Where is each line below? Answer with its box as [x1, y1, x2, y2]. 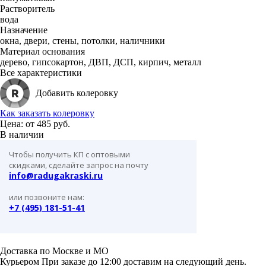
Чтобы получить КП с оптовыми [9, 149, 130, 160]
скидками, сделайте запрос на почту [9, 160, 148, 171]
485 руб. [37, 119, 70, 129]
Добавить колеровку [36, 88, 118, 99]
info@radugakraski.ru [9, 170, 103, 182]
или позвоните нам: [9, 192, 84, 203]
